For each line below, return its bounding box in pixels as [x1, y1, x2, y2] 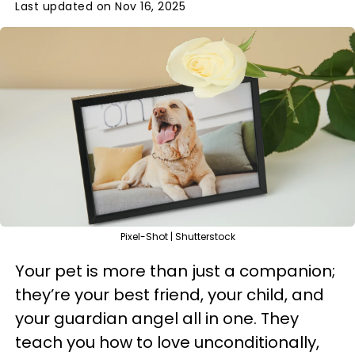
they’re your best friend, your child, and [15, 284, 324, 306]
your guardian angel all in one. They [15, 307, 299, 330]
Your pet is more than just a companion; [15, 260, 335, 282]
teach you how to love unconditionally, [15, 331, 319, 353]
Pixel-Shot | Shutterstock [120, 230, 235, 243]
